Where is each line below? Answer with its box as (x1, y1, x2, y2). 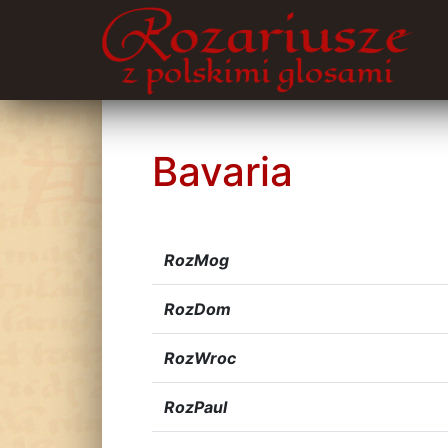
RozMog (164, 250, 229, 270)
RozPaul (164, 397, 227, 417)
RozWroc (164, 348, 236, 368)
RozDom (164, 299, 231, 319)
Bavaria (152, 147, 293, 196)
